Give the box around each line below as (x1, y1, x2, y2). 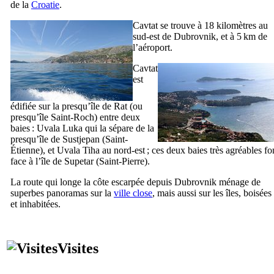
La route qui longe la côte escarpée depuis (10, 176, 174, 187)
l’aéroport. (133, 42, 172, 53)
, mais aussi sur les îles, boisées (152, 187, 272, 198)
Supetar (64, 155, 94, 166)
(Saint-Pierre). (94, 155, 150, 166)
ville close (114, 187, 152, 198)
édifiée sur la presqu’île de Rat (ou (10, 100, 143, 111)
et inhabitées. (10, 198, 61, 209)
